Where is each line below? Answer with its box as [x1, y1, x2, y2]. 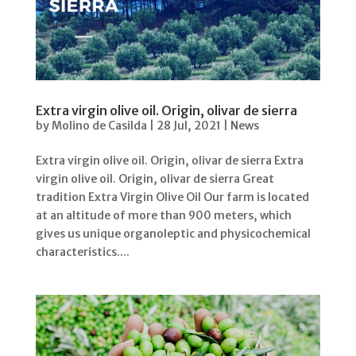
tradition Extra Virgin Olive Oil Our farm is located [35, 190, 309, 205]
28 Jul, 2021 [156, 118, 221, 133]
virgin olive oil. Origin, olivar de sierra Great [35, 172, 274, 187]
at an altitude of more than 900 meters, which [35, 208, 292, 223]
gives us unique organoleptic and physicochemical [35, 226, 311, 242]
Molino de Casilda [51, 118, 147, 133]
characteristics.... [35, 245, 130, 260]
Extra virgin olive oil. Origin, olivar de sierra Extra [35, 153, 304, 168]
